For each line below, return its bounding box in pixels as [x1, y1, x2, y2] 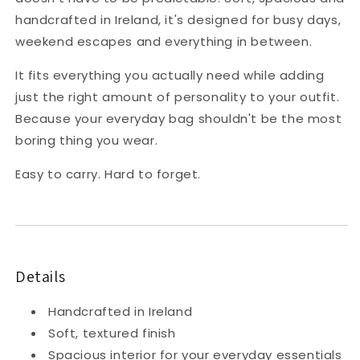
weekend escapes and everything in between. [15, 33, 313, 50]
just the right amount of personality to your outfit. [15, 88, 340, 105]
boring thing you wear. [15, 132, 158, 149]
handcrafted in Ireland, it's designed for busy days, [15, 11, 342, 28]
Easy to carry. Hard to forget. [15, 166, 201, 182]
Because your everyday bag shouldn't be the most [15, 110, 342, 127]
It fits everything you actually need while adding [15, 67, 325, 84]
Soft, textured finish [48, 324, 176, 342]
